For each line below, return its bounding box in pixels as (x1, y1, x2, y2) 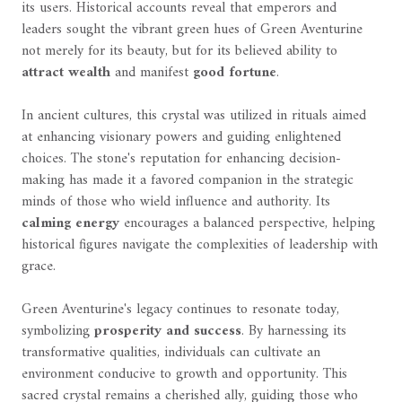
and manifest (110, 59, 193, 85)
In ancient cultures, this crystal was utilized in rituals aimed (22, 102, 366, 128)
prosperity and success (94, 318, 241, 344)
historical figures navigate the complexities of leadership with (22, 232, 378, 258)
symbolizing (22, 318, 94, 344)
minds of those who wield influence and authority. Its (22, 188, 330, 214)
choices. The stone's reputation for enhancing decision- (22, 145, 341, 171)
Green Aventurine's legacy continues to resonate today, (22, 296, 339, 322)
